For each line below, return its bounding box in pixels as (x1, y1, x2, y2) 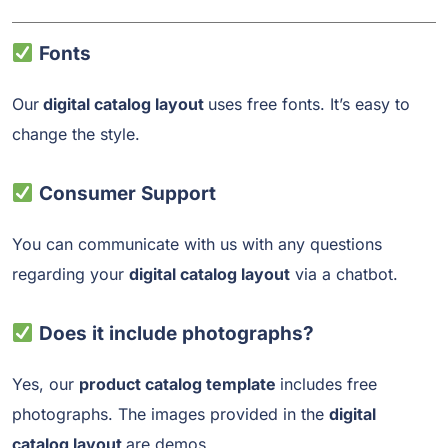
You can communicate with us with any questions (12, 234, 382, 255)
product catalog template (79, 374, 280, 395)
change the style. (12, 124, 140, 145)
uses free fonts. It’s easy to (208, 94, 410, 115)
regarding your (12, 264, 129, 285)
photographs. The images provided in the (12, 404, 329, 425)
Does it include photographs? (33, 322, 314, 346)
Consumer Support (33, 182, 216, 206)
